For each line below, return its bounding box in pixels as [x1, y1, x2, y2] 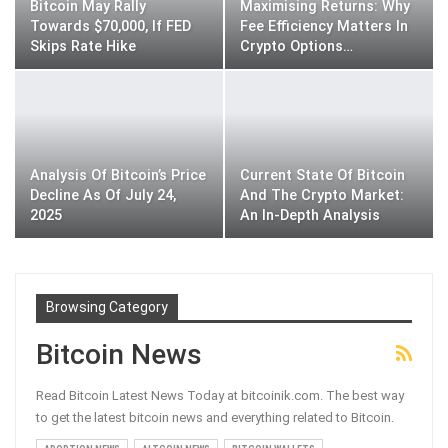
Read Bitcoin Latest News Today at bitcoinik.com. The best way [36, 387, 404, 403]
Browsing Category [46, 298, 168, 315]
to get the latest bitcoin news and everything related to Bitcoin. [36, 409, 394, 425]
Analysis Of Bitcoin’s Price [30, 166, 206, 184]
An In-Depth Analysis [240, 206, 380, 224]
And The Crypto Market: [240, 186, 404, 204]
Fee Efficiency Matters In [240, 18, 408, 36]
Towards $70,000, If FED [30, 18, 191, 36]
